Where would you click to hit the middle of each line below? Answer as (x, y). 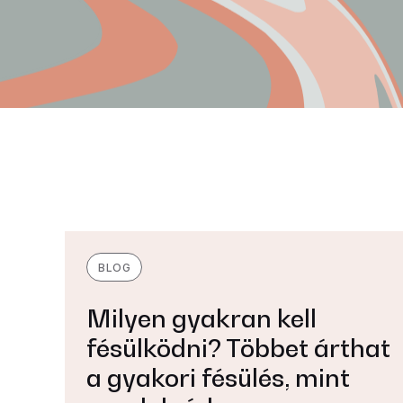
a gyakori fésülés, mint (218, 377)
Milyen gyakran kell (201, 318)
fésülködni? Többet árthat (238, 348)
